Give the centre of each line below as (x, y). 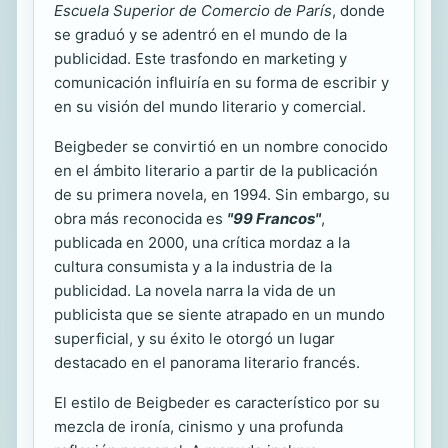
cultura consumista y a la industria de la (193, 266)
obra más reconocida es (140, 218)
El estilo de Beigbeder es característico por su (217, 402)
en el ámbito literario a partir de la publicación (216, 170)
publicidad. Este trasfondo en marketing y (200, 58)
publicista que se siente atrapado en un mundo (219, 314)
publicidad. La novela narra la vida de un (195, 290)
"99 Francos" (274, 218)
